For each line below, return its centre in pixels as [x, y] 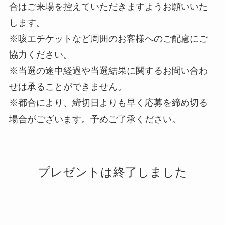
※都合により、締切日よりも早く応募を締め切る [108, 103]
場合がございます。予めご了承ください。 [95, 119]
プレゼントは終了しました [113, 172]
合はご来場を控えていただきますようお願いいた [108, 7]
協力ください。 [40, 55]
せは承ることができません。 [68, 87]
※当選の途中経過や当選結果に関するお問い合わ [108, 71]
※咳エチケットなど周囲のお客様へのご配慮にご [108, 39]
